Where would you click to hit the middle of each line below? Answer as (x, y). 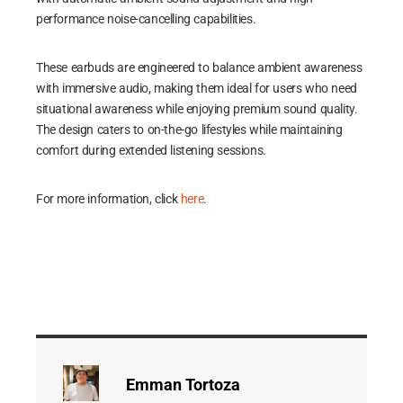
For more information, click (108, 199)
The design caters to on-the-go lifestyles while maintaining (189, 130)
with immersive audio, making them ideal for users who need (197, 88)
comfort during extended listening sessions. (151, 150)
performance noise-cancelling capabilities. (146, 19)
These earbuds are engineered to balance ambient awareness (199, 67)
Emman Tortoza (183, 385)
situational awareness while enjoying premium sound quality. (197, 109)
